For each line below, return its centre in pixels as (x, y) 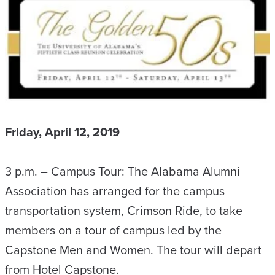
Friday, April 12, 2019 (62, 131)
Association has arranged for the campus (115, 190)
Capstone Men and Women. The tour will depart (133, 249)
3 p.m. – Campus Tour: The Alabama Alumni (122, 171)
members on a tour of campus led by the (113, 230)
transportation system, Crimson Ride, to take (124, 210)
